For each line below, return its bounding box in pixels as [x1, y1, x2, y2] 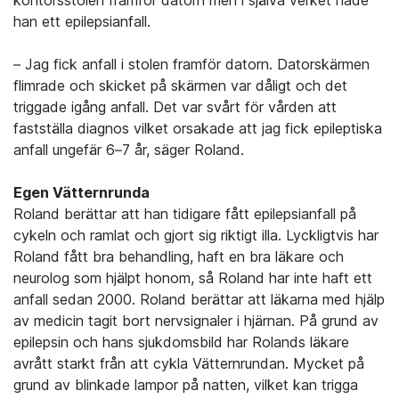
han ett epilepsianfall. [13, 12, 151, 31]
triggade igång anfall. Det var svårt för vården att [13, 98, 337, 117]
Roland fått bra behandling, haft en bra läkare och [13, 248, 344, 266]
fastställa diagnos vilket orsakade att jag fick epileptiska [13, 119, 382, 138]
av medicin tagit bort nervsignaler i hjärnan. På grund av [13, 312, 379, 330]
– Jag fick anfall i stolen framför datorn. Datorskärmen [13, 55, 370, 74]
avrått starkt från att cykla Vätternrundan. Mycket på [13, 354, 364, 373]
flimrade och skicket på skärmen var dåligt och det [13, 77, 347, 95]
